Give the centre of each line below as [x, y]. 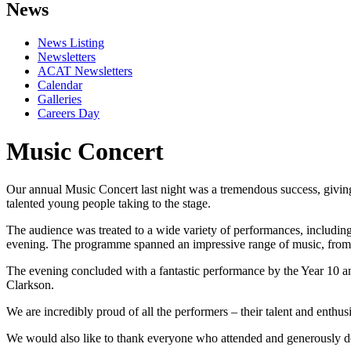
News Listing [71, 42]
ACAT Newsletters [85, 71]
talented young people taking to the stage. [109, 204]
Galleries [60, 99]
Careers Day [69, 113]
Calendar [60, 85]
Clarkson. [30, 285]
